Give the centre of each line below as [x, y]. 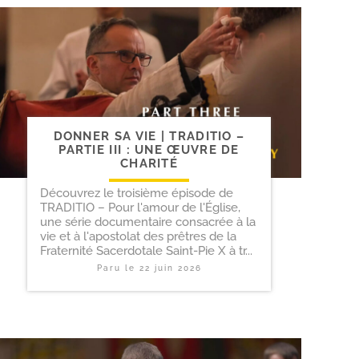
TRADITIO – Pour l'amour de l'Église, [140, 208]
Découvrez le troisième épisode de [137, 194]
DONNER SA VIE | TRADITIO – [149, 137]
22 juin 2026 [170, 268]
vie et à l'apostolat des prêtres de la [138, 237]
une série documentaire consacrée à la [148, 222]
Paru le [118, 268]
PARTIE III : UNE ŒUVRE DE [149, 150]
